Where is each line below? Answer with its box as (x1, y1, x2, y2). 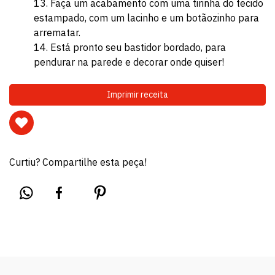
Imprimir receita (107, 89, 168, 100)
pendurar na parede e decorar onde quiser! (34, 56, 224, 68)
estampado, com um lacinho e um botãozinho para (34, 12, 259, 24)
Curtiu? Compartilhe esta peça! (9, 156, 147, 168)
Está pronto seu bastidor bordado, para (50, 41, 226, 53)
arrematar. (34, 26, 80, 39)
